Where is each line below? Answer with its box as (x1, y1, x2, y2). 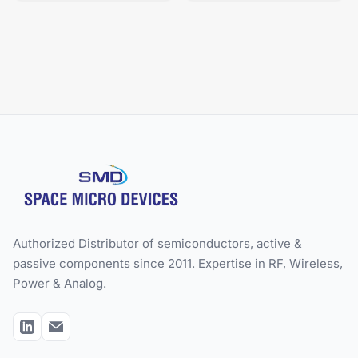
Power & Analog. (13, 276, 106, 292)
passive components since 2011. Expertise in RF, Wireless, (13, 256, 343, 272)
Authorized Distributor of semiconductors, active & (13, 236, 302, 252)
